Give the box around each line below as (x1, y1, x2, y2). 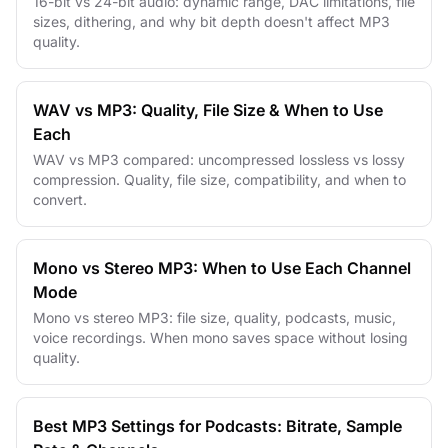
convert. (33, 190, 87, 208)
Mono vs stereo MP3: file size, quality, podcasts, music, (33, 308, 396, 326)
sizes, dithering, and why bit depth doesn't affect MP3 (33, 12, 390, 30)
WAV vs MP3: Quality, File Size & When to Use (33, 99, 383, 120)
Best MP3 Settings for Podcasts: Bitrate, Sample (33, 415, 402, 436)
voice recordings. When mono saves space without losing (33, 328, 408, 346)
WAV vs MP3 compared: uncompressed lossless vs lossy (33, 150, 405, 168)
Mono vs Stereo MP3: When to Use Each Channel (33, 257, 411, 278)
